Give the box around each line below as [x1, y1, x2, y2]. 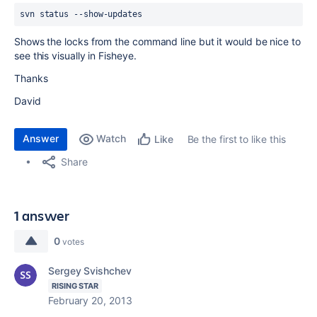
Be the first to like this [187, 133, 286, 145]
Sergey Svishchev [48, 265, 132, 277]
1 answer [14, 206, 70, 225]
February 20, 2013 [48, 294, 132, 306]
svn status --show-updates [20, 9, 142, 19]
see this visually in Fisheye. [14, 50, 137, 62]
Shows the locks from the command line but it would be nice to [14, 35, 301, 47]
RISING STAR [52, 281, 99, 291]
